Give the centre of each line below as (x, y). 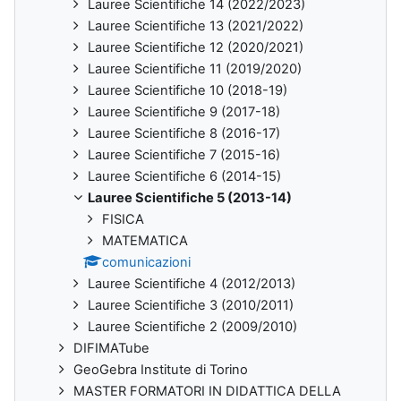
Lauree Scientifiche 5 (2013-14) (190, 197)
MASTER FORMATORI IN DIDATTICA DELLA (207, 391)
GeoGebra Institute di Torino (161, 369)
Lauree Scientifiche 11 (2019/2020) (195, 68)
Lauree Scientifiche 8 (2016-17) (184, 133)
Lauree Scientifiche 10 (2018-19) (188, 90)
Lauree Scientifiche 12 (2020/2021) (196, 47)
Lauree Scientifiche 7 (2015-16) (184, 154)
